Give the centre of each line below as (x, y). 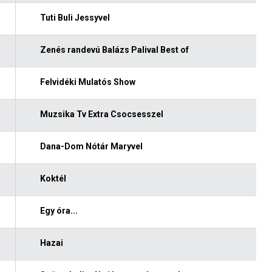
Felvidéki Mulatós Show (87, 82)
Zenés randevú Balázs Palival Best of (114, 49)
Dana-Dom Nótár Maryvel (91, 146)
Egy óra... (59, 210)
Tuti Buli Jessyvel (75, 17)
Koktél (53, 178)
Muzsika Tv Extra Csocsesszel (101, 114)
